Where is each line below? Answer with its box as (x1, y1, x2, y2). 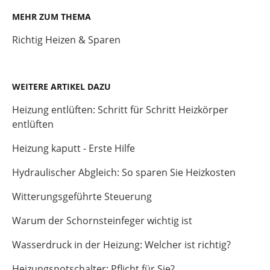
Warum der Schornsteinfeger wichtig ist (12, 214, 192, 228)
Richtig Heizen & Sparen (12, 33, 121, 47)
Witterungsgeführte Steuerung (12, 190, 152, 204)
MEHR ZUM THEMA (12, 11, 91, 23)
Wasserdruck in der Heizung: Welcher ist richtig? (12, 238, 231, 252)
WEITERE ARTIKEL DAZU (12, 81, 111, 93)
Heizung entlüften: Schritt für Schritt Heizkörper (12, 103, 228, 117)
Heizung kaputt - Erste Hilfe (12, 142, 135, 155)
